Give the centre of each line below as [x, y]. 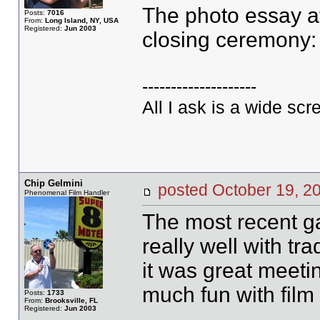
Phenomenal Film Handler [66, 192]
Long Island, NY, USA [81, 20]
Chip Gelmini [53, 183]
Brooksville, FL [71, 300]
